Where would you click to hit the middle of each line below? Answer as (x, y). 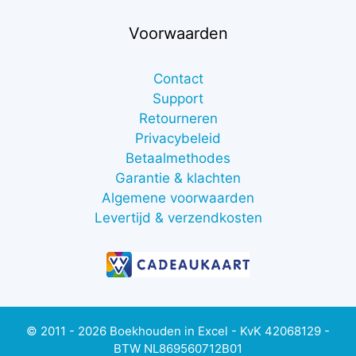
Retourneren (178, 119)
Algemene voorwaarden (178, 198)
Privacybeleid (178, 139)
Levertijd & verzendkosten (178, 218)
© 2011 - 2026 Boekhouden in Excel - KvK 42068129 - (178, 331)
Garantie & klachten (178, 178)
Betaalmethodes (178, 159)
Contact (178, 79)
